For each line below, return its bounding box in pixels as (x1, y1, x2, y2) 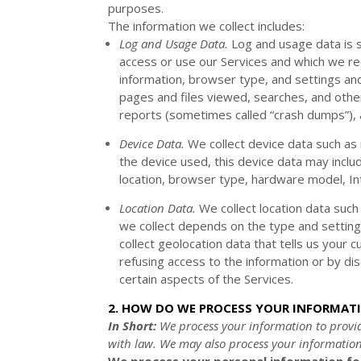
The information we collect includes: (108, 17, 305, 34)
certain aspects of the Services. (119, 270, 294, 287)
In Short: (108, 317, 160, 334)
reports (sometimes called (119, 106, 271, 122)
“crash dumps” (270, 106, 350, 122)
